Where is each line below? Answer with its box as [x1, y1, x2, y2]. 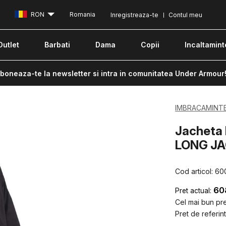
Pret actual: [175, 186, 212, 195]
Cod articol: [175, 166, 215, 176]
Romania [70, 11, 95, 19]
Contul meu [168, 11, 202, 19]
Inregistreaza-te [110, 11, 158, 19]
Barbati [44, 40, 70, 49]
